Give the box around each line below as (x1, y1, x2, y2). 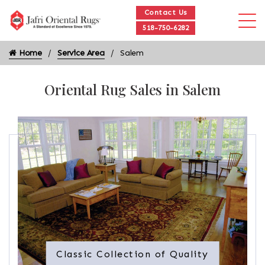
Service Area (57, 48, 105, 58)
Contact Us (144, 8, 188, 17)
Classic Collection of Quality (56, 248, 209, 260)
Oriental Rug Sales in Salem (44, 80, 221, 99)
